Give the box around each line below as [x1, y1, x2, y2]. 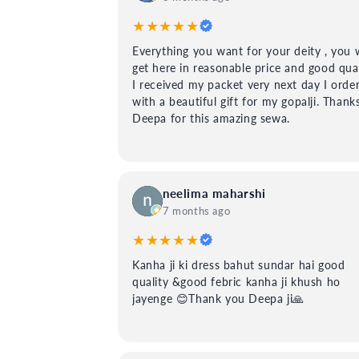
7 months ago [163, 204, 231, 217]
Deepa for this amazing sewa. [132, 111, 290, 125]
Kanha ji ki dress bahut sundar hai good [132, 257, 345, 272]
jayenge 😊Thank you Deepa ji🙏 [132, 291, 305, 305]
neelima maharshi [163, 185, 266, 200]
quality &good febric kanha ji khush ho [132, 274, 341, 288]
